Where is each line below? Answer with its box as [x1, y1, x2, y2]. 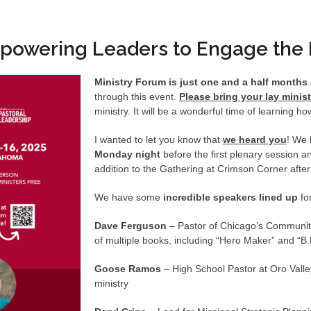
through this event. [94, 91, 179, 103]
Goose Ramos [94, 263, 161, 275]
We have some [94, 192, 163, 203]
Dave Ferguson [94, 220, 167, 232]
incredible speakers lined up [162, 192, 298, 203]
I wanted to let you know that [94, 134, 223, 146]
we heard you [222, 134, 287, 146]
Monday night [94, 149, 160, 160]
